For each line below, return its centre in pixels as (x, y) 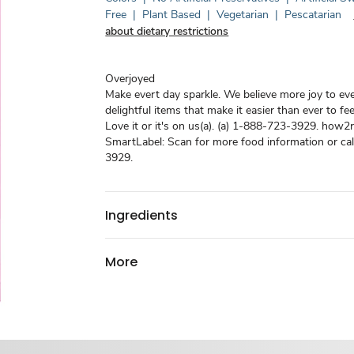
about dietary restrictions (167, 31)
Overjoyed (130, 79)
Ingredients (142, 215)
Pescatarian (313, 15)
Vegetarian (243, 15)
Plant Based (172, 15)
